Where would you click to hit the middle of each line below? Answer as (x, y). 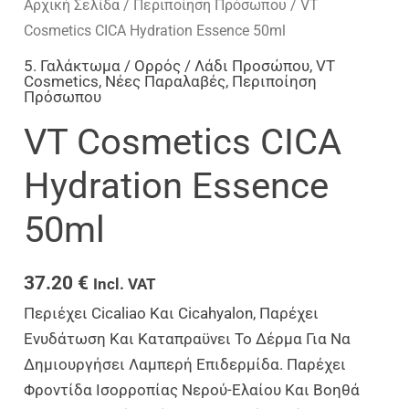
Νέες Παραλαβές (166, 81)
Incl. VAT (125, 283)
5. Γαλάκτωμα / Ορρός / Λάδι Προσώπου (167, 65)
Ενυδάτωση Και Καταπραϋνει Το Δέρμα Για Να (188, 338)
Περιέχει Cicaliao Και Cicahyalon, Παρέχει (172, 313)
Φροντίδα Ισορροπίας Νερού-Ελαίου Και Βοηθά (192, 389)
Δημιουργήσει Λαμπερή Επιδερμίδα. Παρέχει (185, 364)
